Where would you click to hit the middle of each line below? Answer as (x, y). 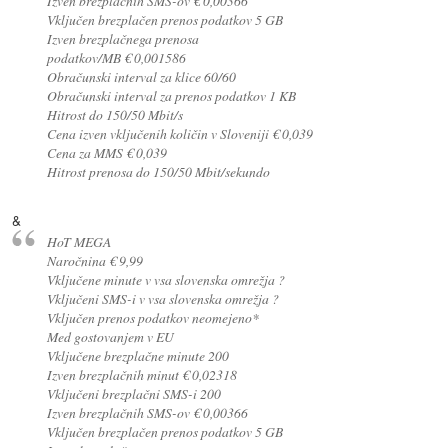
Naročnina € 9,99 (94, 261)
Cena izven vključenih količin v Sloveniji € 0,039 (179, 133)
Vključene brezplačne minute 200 (137, 356)
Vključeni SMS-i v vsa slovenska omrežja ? (162, 299)
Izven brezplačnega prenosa (122, 38)
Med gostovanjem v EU (110, 337)
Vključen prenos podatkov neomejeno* (152, 318)
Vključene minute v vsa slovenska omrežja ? (165, 280)
